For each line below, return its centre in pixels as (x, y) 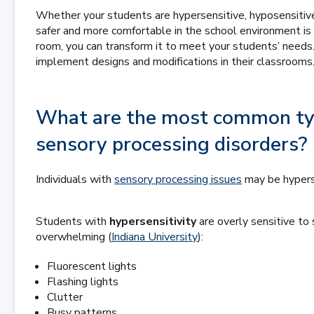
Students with (73, 221)
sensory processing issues (178, 179)
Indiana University (155, 237)
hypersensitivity (153, 221)
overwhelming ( (74, 237)
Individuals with (75, 179)
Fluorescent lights (92, 266)
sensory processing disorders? (171, 144)
